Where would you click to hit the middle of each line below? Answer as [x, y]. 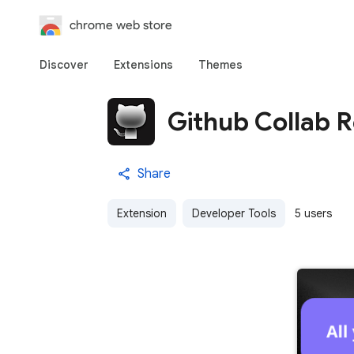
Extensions [143, 65]
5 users [313, 213]
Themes [220, 65]
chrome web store [121, 25]
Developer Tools [234, 213]
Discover [64, 65]
